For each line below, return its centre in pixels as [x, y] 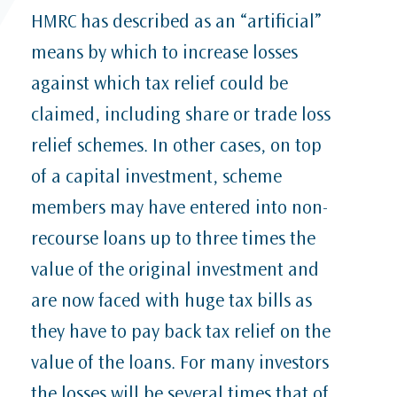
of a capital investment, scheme [156, 179]
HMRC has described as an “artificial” [176, 23]
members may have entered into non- [179, 210]
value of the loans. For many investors [180, 365]
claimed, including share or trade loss [181, 117]
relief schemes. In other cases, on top [176, 148]
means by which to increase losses [164, 54]
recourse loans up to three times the [173, 241]
